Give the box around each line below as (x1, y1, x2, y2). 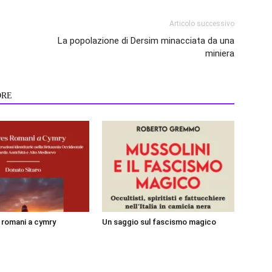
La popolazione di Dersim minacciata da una (58, 35, 234, 46)
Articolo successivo (169, 19, 234, 28)
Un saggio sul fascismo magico (102, 217, 216, 226)
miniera (205, 47, 234, 59)
